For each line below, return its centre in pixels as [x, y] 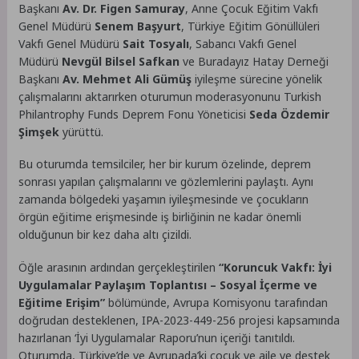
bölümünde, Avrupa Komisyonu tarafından [217, 303]
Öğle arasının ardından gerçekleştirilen [119, 268]
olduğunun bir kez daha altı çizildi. [105, 235]
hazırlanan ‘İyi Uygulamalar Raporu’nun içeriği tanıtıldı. [157, 338]
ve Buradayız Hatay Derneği [254, 61]
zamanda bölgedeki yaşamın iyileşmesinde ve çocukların [164, 200]
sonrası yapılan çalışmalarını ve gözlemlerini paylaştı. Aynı [166, 182]
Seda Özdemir [290, 114]
